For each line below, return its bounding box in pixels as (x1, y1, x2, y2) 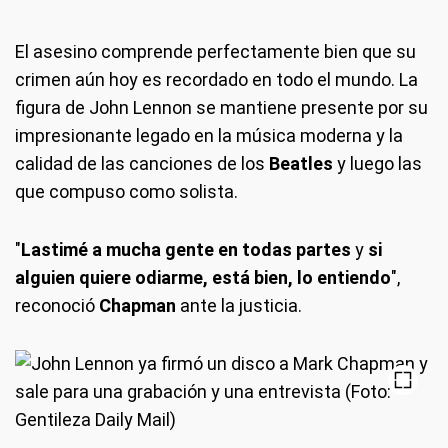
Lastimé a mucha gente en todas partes (21, 239, 351, 260)
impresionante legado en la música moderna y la (15, 125, 403, 146)
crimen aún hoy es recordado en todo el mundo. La (15, 69, 418, 90)
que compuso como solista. (15, 181, 238, 202)
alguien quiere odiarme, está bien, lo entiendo (15, 267, 391, 288)
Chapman (99, 295, 176, 316)
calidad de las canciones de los (15, 153, 269, 174)
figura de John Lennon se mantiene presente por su (15, 97, 428, 118)
